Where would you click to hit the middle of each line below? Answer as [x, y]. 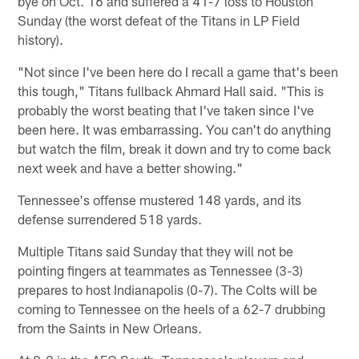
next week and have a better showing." [131, 167]
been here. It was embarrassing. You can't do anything [175, 129]
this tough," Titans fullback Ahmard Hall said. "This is [171, 90]
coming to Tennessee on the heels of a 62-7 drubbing [172, 308]
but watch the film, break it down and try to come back [175, 148]
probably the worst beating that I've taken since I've [166, 109]
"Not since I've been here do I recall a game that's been [178, 71]
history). [41, 39]
